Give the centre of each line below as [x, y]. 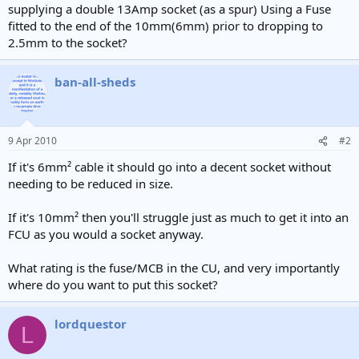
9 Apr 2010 [32, 141]
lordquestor [91, 324]
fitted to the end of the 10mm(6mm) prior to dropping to [165, 25]
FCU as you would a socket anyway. [106, 234]
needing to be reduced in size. [91, 184]
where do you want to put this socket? [113, 284]
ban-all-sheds [95, 81]
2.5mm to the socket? [68, 42]
